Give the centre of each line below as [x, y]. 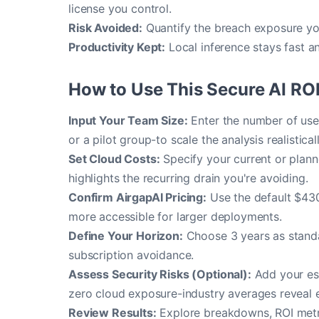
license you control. [120, 9]
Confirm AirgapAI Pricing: [137, 197]
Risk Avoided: [105, 28]
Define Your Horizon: [126, 236]
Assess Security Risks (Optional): [160, 274]
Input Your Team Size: [128, 120]
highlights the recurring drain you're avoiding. [188, 178]
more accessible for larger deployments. [175, 216]
